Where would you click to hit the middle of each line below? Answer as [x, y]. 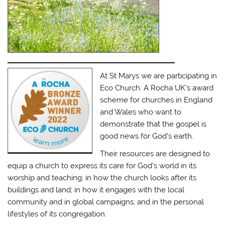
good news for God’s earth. [147, 136]
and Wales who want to [141, 112]
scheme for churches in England [156, 100]
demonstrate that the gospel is [153, 124]
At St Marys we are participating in [159, 76]
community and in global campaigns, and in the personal [106, 202]
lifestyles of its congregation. [57, 214]
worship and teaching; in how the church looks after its [102, 178]
